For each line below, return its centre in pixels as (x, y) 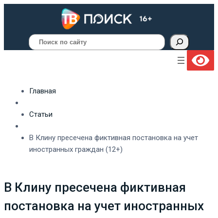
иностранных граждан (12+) (76, 149)
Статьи (41, 114)
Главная (43, 91)
